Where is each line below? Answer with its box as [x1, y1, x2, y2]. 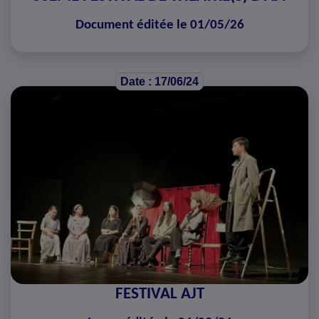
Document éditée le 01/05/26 [75, 17, 244, 32]
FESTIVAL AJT [115, 286, 204, 303]
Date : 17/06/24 [120, 75, 199, 88]
